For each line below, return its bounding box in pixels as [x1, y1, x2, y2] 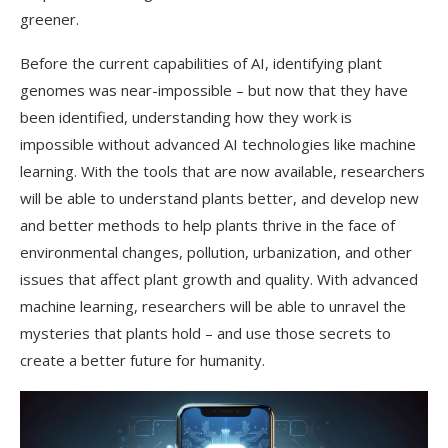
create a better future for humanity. [20, 350, 265, 370]
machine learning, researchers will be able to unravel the [20, 296, 406, 316]
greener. [20, 9, 79, 29]
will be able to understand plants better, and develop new [20, 188, 419, 208]
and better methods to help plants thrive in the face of [20, 215, 395, 235]
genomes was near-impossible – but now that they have [20, 80, 408, 100]
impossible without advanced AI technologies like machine [20, 134, 416, 154]
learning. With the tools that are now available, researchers [20, 161, 425, 181]
